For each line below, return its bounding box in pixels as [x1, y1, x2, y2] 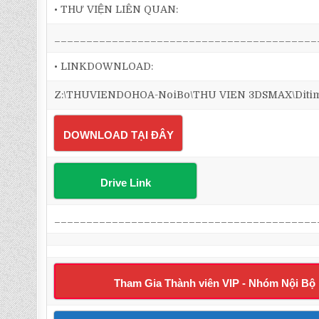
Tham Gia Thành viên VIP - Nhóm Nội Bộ [113, 277, 315, 289]
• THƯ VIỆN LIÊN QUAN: [54, 4, 179, 15]
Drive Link [100, 177, 151, 189]
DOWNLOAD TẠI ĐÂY [63, 129, 174, 141]
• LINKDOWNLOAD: [54, 61, 154, 72]
